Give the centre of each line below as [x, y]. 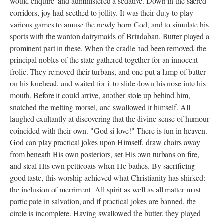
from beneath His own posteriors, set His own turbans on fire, [105, 154]
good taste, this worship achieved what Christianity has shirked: [108, 178]
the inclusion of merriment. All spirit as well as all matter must [105, 189]
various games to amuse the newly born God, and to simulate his [109, 24]
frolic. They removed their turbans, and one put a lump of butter [108, 71]
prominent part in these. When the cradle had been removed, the [108, 48]
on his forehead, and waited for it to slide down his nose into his [108, 83]
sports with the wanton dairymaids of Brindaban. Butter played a [110, 36]
